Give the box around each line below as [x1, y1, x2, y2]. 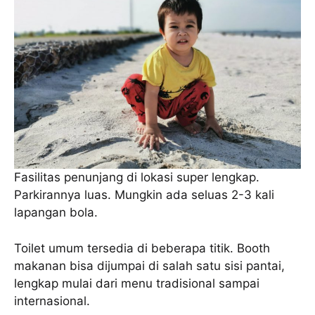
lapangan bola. [14, 205, 98, 220]
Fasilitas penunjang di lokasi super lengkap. [14, 170, 259, 185]
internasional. [14, 293, 90, 308]
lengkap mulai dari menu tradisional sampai [14, 276, 259, 290]
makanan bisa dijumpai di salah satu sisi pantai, [14, 258, 285, 273]
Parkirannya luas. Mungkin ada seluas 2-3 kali [14, 188, 274, 202]
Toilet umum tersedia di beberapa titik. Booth [14, 240, 270, 255]
